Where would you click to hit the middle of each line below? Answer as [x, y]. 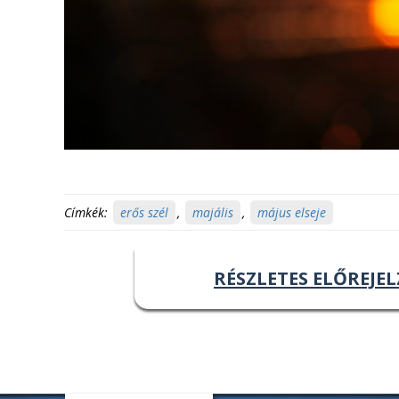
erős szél [144, 212]
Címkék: [86, 212]
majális [213, 212]
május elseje [292, 212]
